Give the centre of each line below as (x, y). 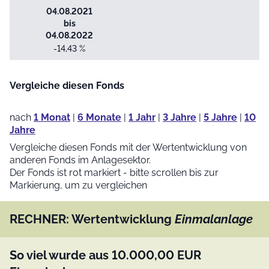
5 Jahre (220, 117)
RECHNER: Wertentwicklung (92, 219)
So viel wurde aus (61, 255)
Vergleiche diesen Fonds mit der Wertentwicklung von (128, 147)
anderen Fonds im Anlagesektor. (80, 160)
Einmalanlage (214, 219)
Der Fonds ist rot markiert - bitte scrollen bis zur (114, 172)
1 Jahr (142, 117)
